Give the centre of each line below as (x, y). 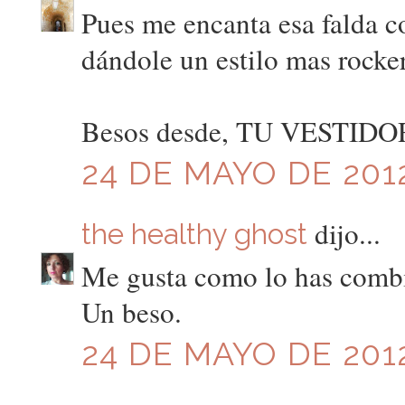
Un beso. (131, 312)
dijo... (344, 233)
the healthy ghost (194, 234)
